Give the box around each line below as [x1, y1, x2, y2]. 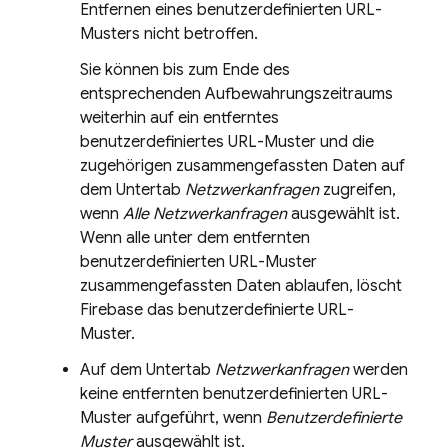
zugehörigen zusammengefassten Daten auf [80, 156, 405, 176]
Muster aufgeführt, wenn [80, 408, 266, 428]
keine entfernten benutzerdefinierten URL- [80, 384, 388, 404]
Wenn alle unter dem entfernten [80, 228, 310, 248]
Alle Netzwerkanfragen [123, 204, 287, 224]
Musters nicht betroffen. [80, 24, 258, 44]
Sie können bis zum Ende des [80, 60, 290, 80]
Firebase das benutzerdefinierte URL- [80, 300, 354, 320]
